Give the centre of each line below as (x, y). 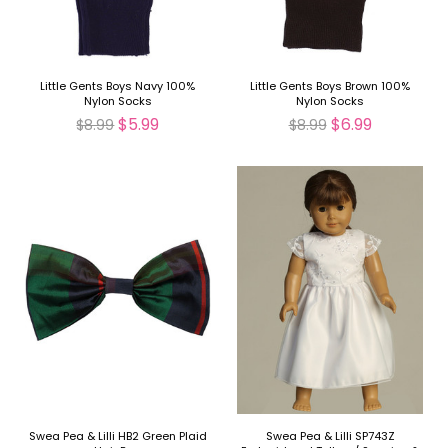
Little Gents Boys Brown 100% (330, 86)
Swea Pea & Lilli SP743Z (330, 436)
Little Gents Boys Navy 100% (118, 86)
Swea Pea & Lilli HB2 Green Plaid (117, 436)
